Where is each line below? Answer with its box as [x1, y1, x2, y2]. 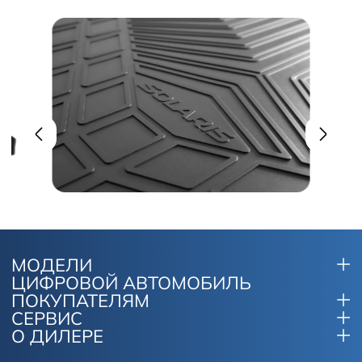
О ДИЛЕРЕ [11, 325, 103, 348]
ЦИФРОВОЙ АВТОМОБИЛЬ [11, 271, 251, 295]
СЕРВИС [11, 307, 82, 330]
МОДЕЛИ [11, 254, 92, 277]
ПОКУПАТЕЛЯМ [11, 289, 149, 313]
